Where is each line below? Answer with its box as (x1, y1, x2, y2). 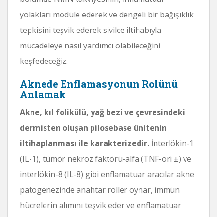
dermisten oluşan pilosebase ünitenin (20, 122, 167, 133)
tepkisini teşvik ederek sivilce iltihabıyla (20, 24, 161, 35)
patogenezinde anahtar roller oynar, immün (20, 184, 180, 195)
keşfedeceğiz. (20, 55, 68, 66)
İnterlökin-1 (149, 138, 194, 149)
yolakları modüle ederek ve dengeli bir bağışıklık (20, 9, 194, 20)
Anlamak (20, 88, 66, 101)
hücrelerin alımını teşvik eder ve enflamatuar (20, 200, 181, 211)
